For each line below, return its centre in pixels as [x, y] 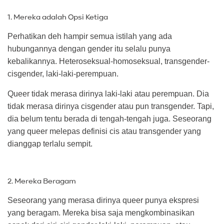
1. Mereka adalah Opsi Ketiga [58, 17]
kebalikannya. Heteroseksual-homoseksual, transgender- [108, 61]
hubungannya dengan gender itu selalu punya [89, 49]
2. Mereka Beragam [42, 181]
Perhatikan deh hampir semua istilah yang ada [90, 36]
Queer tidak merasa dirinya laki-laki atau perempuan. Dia [108, 93]
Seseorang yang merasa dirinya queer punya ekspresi [103, 200]
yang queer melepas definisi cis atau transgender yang [104, 131]
